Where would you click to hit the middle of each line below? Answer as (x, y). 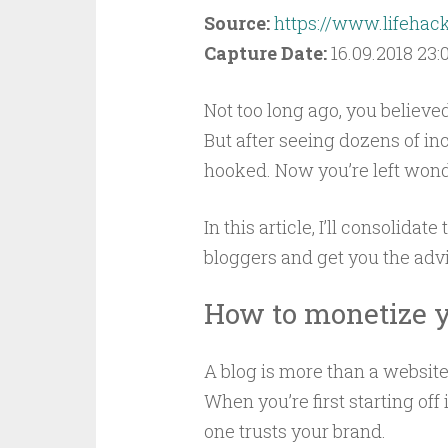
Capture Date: (267, 53)
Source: (238, 23)
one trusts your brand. (294, 431)
